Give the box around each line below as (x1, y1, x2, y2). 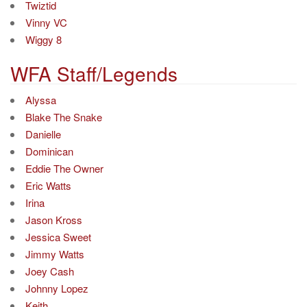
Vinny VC (25, 14, 67, 29)
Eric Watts (25, 178, 71, 193)
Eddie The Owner (25, 161, 103, 175)
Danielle (25, 127, 61, 141)
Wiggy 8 (25, 32, 62, 47)
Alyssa (25, 93, 56, 107)
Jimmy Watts (25, 247, 84, 261)
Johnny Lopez (25, 281, 88, 295)
